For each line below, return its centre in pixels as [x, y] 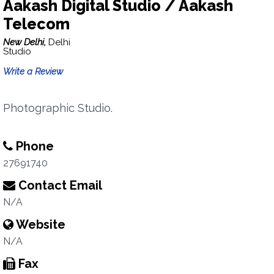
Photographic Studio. [58, 108]
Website [39, 224]
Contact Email [59, 185]
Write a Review [33, 72]
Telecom [36, 24]
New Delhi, [26, 42]
